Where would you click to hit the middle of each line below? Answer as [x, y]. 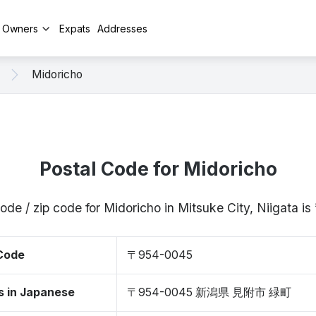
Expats [75, 28]
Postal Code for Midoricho [158, 169]
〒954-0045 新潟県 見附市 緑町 [209, 292]
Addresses [122, 28]
